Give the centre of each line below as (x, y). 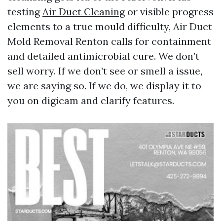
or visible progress (169, 12)
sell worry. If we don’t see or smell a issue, (105, 71)
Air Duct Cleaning (84, 12)
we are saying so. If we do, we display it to (104, 86)
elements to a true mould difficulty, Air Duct (110, 26)
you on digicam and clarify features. (91, 100)
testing (25, 12)
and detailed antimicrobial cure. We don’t (103, 56)
